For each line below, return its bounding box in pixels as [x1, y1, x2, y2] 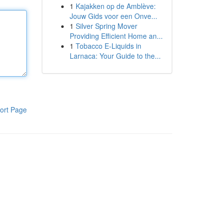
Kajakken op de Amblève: [75, 1, 156, 11]
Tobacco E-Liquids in [75, 41, 141, 51]
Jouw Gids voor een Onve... [69, 11, 157, 21]
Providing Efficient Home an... [69, 31, 163, 41]
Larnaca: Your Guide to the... [69, 51, 161, 61]
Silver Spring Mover [75, 21, 137, 31]
